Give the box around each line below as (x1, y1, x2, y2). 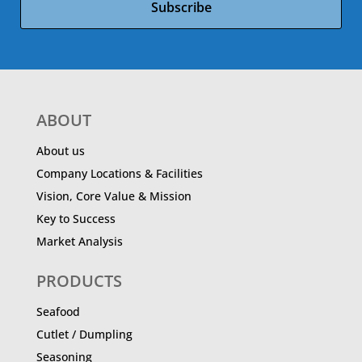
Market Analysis (36, 233, 123, 249)
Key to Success (36, 210, 116, 226)
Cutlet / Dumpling (36, 326, 133, 342)
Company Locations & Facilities (36, 165, 203, 181)
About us (36, 142, 85, 158)
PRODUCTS (36, 269, 122, 292)
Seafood (36, 303, 80, 319)
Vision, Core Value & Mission (36, 187, 192, 204)
